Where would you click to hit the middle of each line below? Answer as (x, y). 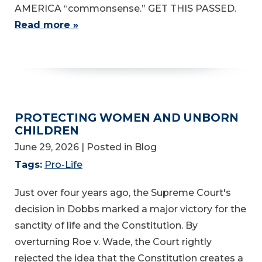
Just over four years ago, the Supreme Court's (123, 193)
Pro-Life (63, 165)
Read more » (46, 25)
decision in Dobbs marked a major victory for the (130, 209)
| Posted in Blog (119, 147)
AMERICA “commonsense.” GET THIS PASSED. (128, 8)
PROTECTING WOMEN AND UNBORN (127, 117)
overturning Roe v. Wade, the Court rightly (113, 242)
